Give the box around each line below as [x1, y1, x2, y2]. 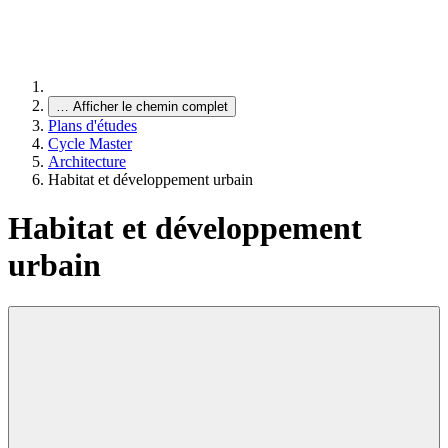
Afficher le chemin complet [73, 99, 228, 114]
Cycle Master [48, 135, 132, 152]
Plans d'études [48, 117, 137, 134]
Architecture [48, 153, 126, 170]
